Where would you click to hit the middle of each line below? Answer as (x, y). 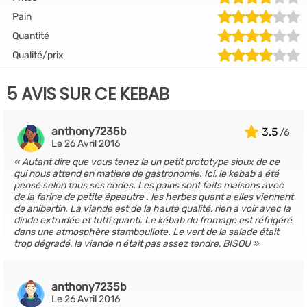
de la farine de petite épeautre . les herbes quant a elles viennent (153, 197)
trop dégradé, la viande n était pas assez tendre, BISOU (133, 244)
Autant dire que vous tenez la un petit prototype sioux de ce (151, 162)
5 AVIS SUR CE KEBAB (88, 94)
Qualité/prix (38, 55)
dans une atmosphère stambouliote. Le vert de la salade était (146, 232)
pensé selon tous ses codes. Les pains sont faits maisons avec (149, 185)
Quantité (31, 36)
